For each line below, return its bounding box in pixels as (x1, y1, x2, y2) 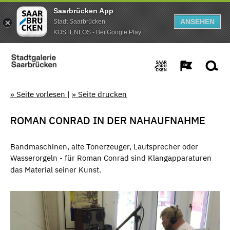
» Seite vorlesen (10, 89, 67, 99)
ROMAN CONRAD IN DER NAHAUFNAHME (10, 113, 205, 127)
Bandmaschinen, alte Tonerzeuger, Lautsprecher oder (10, 142, 198, 151)
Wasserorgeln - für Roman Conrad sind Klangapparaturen (10, 153, 212, 163)
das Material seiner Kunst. (10, 165, 101, 175)
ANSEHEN (180, 17, 215, 26)
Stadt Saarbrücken (53, 17, 105, 25)
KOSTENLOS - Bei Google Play (53, 28, 141, 36)
